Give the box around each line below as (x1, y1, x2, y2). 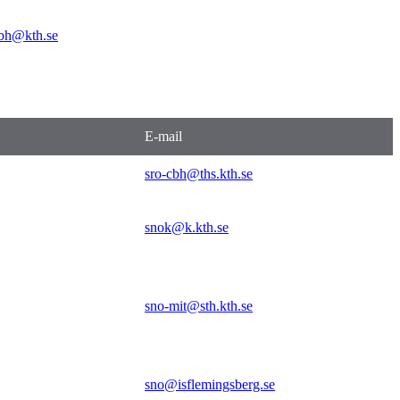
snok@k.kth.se (145, 219, 229, 235)
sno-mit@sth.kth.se (145, 297, 253, 313)
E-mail (145, 128, 182, 144)
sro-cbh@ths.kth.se (145, 165, 253, 181)
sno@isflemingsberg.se (145, 376, 275, 392)
